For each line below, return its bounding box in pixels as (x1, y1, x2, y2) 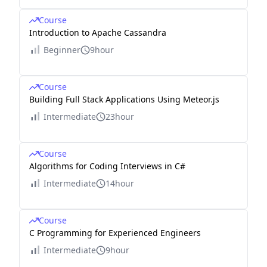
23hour (105, 111, 134, 122)
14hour (105, 178, 134, 189)
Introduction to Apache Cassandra (29, 27, 166, 38)
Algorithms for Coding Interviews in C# (29, 160, 185, 172)
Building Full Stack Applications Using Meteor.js (29, 94, 219, 105)
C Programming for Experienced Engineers (29, 227, 201, 238)
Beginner (44, 44, 80, 55)
